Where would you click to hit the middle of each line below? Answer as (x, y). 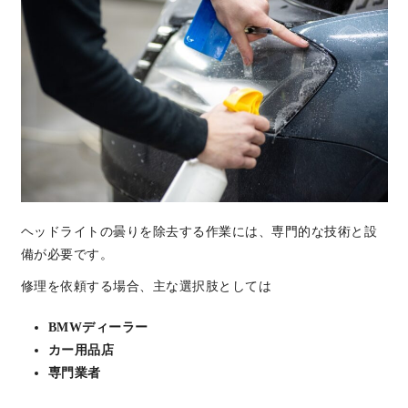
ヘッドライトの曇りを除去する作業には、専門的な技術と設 (199, 231)
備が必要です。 (66, 254)
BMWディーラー (98, 327)
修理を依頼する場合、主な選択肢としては (146, 286)
